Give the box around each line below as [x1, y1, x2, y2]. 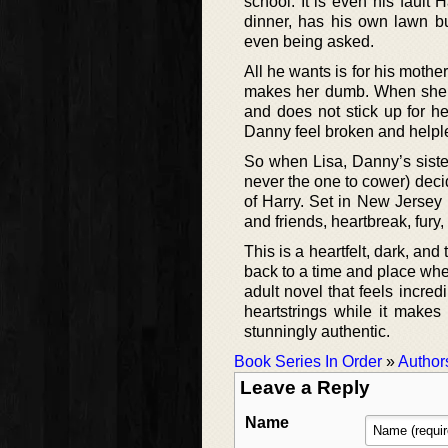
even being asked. [244, 33, 374, 51]
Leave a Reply [240, 377, 370, 399]
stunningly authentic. [244, 323, 390, 341]
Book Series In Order [234, 353, 382, 371]
